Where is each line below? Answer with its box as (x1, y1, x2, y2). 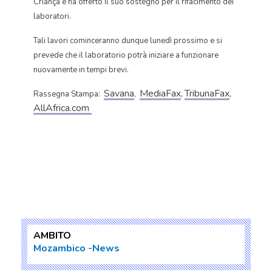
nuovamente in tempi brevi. (33, 64, 129, 75)
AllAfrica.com (33, 101, 92, 115)
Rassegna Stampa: (33, 89, 104, 100)
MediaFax (140, 87, 181, 100)
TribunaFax (185, 87, 229, 100)
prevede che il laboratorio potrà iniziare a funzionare (33, 50, 219, 61)
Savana (104, 87, 134, 100)
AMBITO (33, 229, 71, 242)
